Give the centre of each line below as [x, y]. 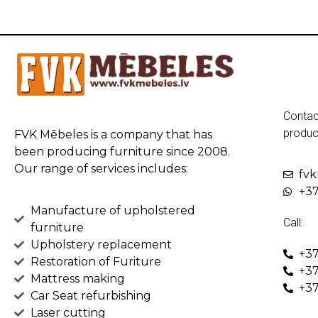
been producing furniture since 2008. [122, 152]
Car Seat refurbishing [91, 295]
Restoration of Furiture [95, 261]
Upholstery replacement [101, 244]
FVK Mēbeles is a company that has [113, 135]
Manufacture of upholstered [113, 210]
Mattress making [77, 278]
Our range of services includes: [101, 169]
